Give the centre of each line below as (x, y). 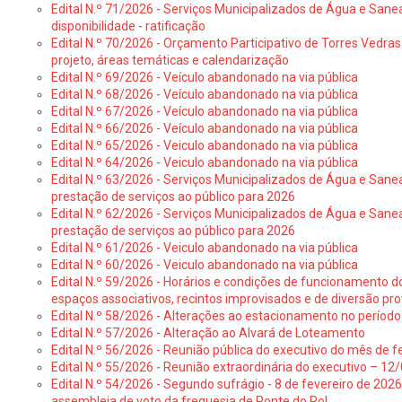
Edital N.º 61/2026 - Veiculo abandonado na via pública (204, 248)
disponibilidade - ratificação (128, 26)
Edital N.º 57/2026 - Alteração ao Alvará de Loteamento (208, 333)
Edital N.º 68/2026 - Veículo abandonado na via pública (204, 94)
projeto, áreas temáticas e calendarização (170, 60)
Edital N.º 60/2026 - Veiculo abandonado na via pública (204, 265)
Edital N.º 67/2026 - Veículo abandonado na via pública (204, 111)
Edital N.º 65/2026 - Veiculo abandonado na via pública (204, 145)
